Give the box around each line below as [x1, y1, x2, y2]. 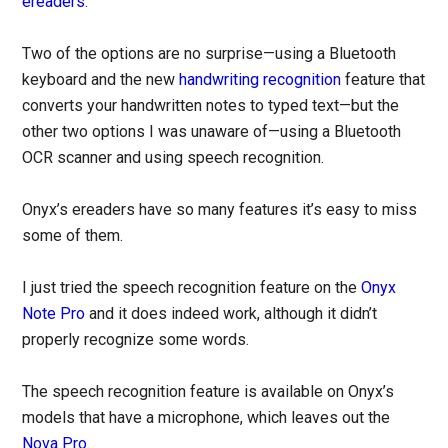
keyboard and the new [22, 70, 180, 90]
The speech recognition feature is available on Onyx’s [22, 382, 395, 402]
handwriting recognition [179, 70, 342, 90]
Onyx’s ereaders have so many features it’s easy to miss [22, 200, 418, 220]
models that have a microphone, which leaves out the [22, 408, 391, 428]
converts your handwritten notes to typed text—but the [22, 96, 400, 116]
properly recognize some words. [22, 330, 250, 350]
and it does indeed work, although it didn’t [85, 304, 378, 324]
